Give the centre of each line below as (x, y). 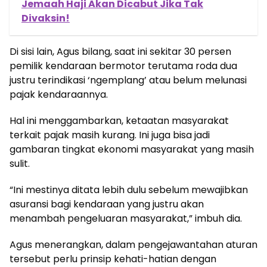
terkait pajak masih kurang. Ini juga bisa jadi (110, 135)
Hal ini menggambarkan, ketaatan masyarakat (119, 120)
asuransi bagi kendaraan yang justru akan (107, 204)
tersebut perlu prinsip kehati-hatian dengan (113, 259)
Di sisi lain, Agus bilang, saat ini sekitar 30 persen (120, 51)
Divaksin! (46, 18)
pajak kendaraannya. (59, 94)
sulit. (20, 163)
